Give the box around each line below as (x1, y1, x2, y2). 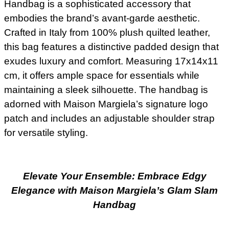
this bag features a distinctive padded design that (4, 41, 219, 53)
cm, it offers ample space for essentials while (4, 70, 199, 81)
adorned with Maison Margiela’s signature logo (4, 99, 208, 110)
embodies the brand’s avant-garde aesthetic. (4, 13, 200, 24)
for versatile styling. (4, 127, 88, 139)
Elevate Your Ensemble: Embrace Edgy (22, 170, 207, 181)
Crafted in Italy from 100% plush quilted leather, (4, 27, 210, 38)
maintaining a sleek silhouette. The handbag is (4, 84, 208, 96)
